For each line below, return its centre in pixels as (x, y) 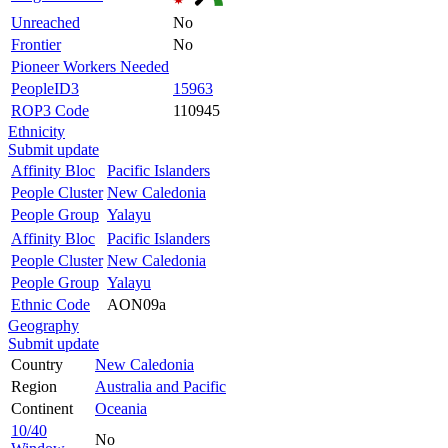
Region (34, 386)
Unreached (45, 22)
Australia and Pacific (160, 386)
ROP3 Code (50, 110)
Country (37, 364)
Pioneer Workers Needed (90, 66)
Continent (42, 408)
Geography (43, 325)
